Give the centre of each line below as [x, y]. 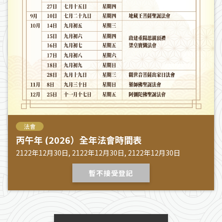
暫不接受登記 [111, 173]
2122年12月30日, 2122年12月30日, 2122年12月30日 [98, 152]
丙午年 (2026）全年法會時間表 [79, 139]
